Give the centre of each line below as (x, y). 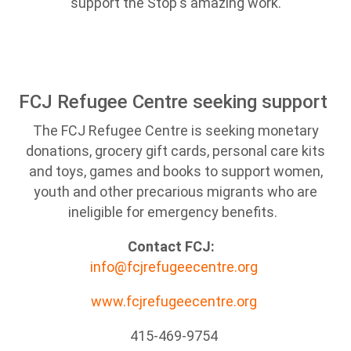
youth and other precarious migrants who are (175, 192)
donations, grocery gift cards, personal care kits (175, 151)
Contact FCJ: (175, 246)
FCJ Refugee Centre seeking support (175, 102)
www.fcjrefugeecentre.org (174, 301)
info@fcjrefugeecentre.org (174, 267)
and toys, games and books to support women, (175, 171)
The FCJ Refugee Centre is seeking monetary (175, 130)
